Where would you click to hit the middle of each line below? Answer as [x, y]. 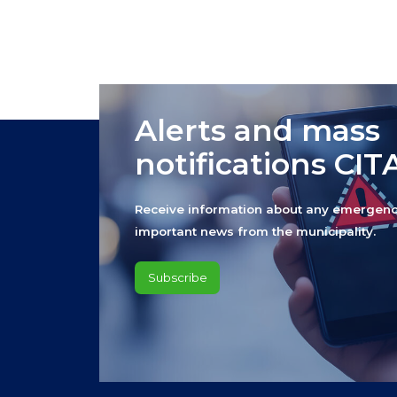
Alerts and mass [258, 130]
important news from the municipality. [256, 232]
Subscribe [177, 278]
